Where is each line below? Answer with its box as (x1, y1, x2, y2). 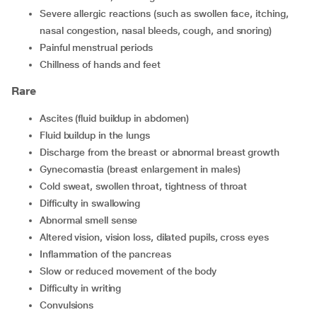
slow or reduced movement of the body (45, 265, 217, 277)
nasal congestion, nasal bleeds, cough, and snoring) (40, 25, 272, 36)
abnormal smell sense (45, 214, 138, 226)
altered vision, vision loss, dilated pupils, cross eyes (45, 231, 269, 243)
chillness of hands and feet (46, 59, 161, 70)
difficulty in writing (46, 282, 122, 294)
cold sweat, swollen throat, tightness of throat (46, 180, 248, 192)
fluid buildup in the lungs (45, 129, 150, 141)
